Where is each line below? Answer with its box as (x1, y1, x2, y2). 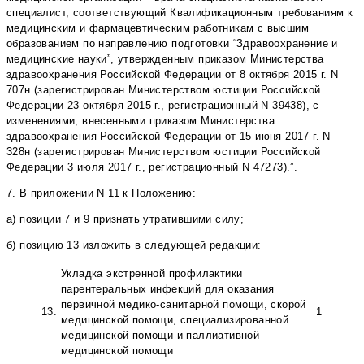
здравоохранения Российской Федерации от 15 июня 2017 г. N (6, 130, 331, 143)
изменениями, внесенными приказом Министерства (6, 115, 275, 128)
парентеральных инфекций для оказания (61, 283, 275, 296)
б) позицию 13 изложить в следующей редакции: (6, 239, 262, 252)
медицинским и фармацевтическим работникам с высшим (6, 22, 309, 35)
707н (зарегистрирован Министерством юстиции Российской (6, 84, 321, 97)
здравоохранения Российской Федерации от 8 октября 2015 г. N (6, 68, 339, 81)
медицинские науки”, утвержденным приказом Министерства (6, 53, 324, 66)
